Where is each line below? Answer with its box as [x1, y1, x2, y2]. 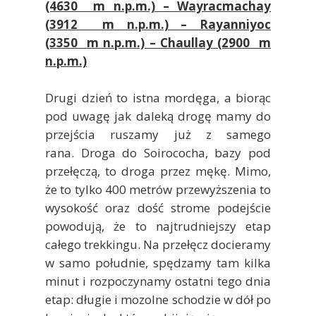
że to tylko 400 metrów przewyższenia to [45, 181, 271, 197]
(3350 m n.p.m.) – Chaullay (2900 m [45, 34, 271, 51]
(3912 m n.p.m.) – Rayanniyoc [45, 16, 271, 32]
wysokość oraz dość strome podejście [45, 199, 271, 216]
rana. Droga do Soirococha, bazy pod [45, 144, 271, 161]
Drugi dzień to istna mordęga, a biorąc [45, 89, 271, 106]
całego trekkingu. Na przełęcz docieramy [45, 236, 271, 253]
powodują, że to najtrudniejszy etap [45, 217, 271, 234]
